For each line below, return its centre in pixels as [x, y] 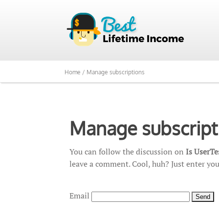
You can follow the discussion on [128, 152]
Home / [76, 72]
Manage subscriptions [116, 72]
